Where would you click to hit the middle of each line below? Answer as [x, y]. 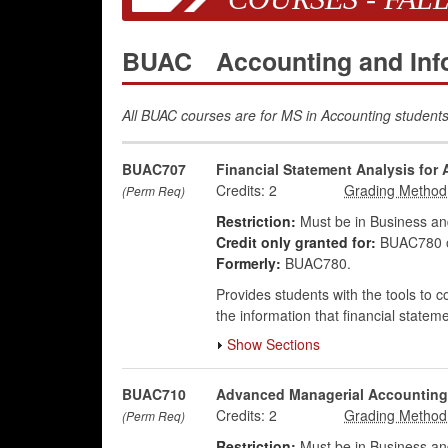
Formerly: [248, 263]
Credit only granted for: [295, 242]
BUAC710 [154, 394]
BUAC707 [154, 169]
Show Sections [273, 344]
